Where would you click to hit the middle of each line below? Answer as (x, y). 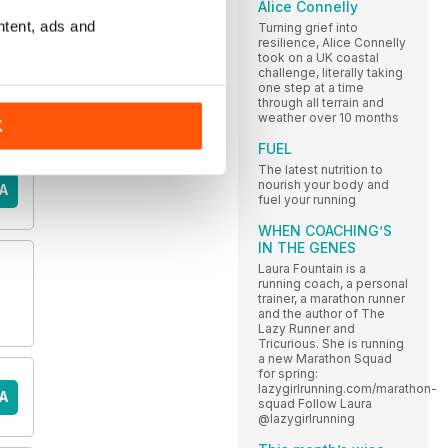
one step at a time (311, 87)
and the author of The (321, 313)
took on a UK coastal (318, 57)
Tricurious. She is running (331, 343)
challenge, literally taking (330, 72)
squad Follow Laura (315, 403)
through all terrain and (321, 102)
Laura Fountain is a (312, 268)
